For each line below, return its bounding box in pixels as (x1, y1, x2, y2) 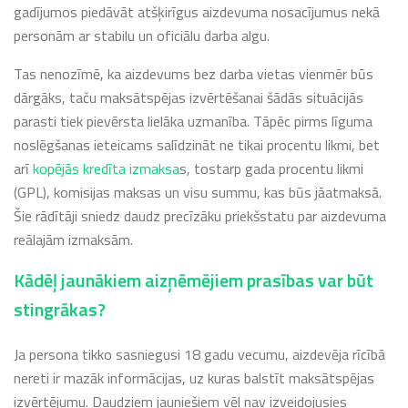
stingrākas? (14, 295, 106, 324)
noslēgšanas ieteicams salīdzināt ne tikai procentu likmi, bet (14, 134, 380, 157)
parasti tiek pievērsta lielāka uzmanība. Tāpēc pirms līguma (14, 110, 372, 133)
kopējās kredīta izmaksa (33, 158, 179, 180)
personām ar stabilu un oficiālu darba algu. (14, 25, 270, 47)
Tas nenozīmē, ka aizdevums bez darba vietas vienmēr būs (14, 63, 373, 86)
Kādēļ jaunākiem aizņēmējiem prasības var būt (14, 266, 373, 295)
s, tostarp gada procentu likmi (179, 158, 363, 180)
